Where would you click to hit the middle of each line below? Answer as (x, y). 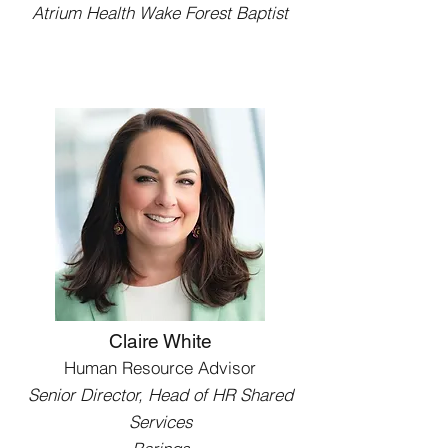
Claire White (160, 341)
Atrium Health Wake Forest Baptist (160, 12)
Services (160, 421)
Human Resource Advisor (160, 367)
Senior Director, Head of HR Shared (160, 394)
